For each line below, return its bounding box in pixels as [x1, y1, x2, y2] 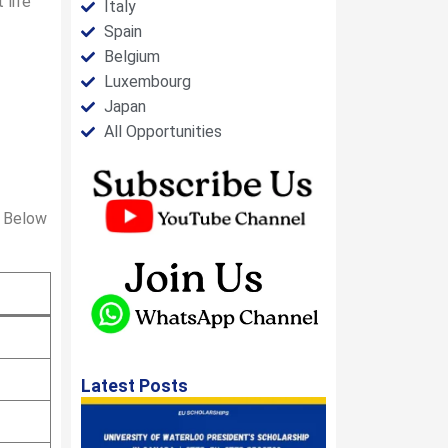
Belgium [103, 47, 160, 66]
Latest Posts [81, 375, 188, 396]
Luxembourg [103, 72, 191, 91]
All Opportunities [103, 122, 222, 141]
